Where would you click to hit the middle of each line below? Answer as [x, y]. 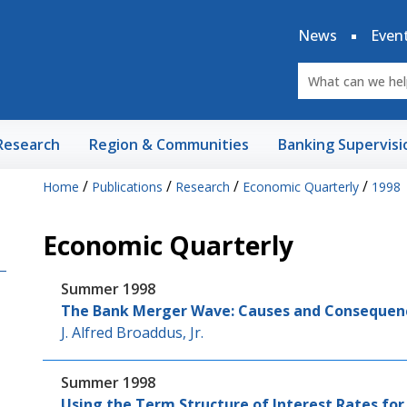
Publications [127, 187]
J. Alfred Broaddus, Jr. [132, 333]
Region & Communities [169, 144]
